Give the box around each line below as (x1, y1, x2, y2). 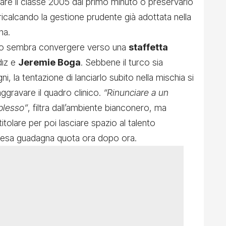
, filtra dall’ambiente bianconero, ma (28, 102, 166, 114)
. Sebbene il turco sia (81, 57, 163, 68)
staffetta (129, 42, 168, 53)
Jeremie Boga (18, 57, 81, 68)
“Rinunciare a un (103, 87, 168, 98)
